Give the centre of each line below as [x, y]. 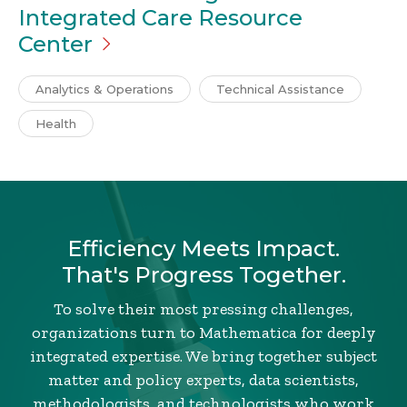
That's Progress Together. [203, 275]
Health [56, 124]
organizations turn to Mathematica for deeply [203, 333]
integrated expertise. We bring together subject [203, 357]
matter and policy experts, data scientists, [203, 380]
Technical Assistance [280, 89]
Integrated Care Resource [160, 18]
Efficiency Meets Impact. [203, 249]
